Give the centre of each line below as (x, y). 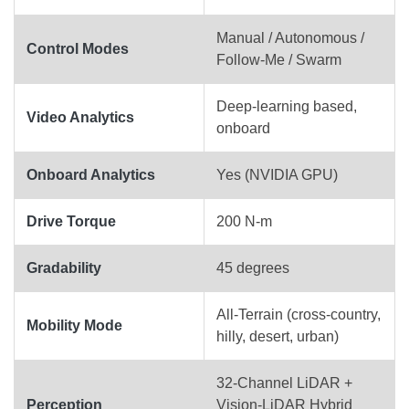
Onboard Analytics (91, 174)
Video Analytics (80, 117)
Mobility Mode (74, 325)
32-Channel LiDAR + (284, 383)
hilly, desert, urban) (278, 336)
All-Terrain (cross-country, (299, 314)
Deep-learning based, (287, 106)
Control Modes (78, 48)
